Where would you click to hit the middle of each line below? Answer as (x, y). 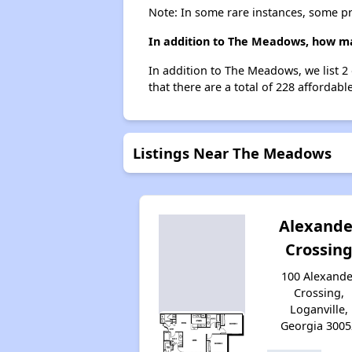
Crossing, (319, 293)
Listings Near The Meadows (232, 153)
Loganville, (319, 309)
